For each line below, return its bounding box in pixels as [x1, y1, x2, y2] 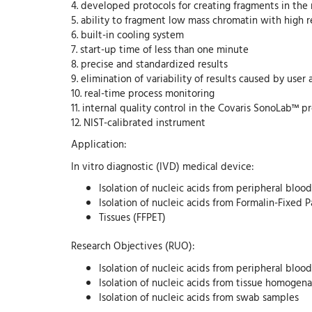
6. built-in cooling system [71, 26, 184, 42]
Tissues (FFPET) [99, 209, 166, 226]
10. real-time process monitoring [71, 84, 214, 101]
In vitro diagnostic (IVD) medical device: [71, 157, 254, 174]
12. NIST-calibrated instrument [71, 114, 205, 130]
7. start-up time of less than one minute [71, 40, 249, 57]
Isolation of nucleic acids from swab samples [99, 288, 299, 305]
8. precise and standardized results [71, 55, 228, 72]
